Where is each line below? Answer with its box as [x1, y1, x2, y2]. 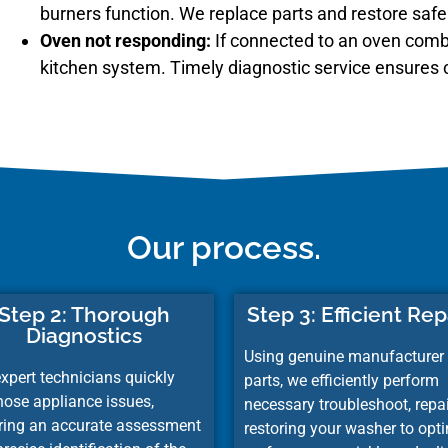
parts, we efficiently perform [244, 370, 439, 390]
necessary [244, 394, 319, 414]
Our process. [127, 227, 321, 267]
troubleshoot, [319, 394, 415, 414]
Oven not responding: [40, 29, 211, 51]
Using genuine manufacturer [244, 346, 444, 366]
